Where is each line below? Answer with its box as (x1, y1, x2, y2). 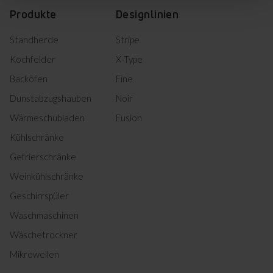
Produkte (10, 7, 57, 21)
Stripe (116, 34, 140, 45)
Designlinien (116, 7, 179, 21)
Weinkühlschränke (10, 171, 83, 182)
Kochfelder (10, 54, 55, 65)
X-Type (116, 54, 143, 65)
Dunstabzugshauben (10, 93, 91, 104)
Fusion (116, 112, 142, 123)
